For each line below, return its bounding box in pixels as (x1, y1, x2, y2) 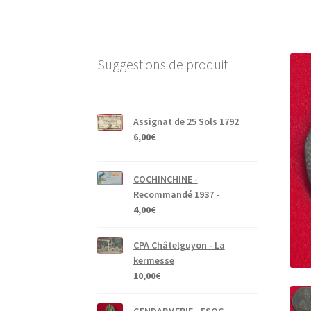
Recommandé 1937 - (133, 188, 219, 201)
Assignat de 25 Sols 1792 (133, 115, 239, 128)
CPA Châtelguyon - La (133, 239, 225, 252)
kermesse (133, 254, 174, 267)
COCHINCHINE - (133, 173, 198, 186)
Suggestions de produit (97, 56, 228, 74)
